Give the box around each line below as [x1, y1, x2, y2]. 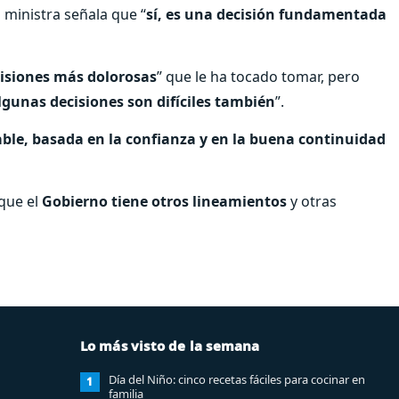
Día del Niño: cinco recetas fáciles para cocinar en [108, 370, 365, 387]
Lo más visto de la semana [79, 336, 260, 354]
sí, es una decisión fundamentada [146, 4, 387, 24]
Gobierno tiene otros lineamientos [42, 191, 287, 211]
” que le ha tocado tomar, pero [157, 66, 360, 86]
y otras [287, 191, 337, 211]
